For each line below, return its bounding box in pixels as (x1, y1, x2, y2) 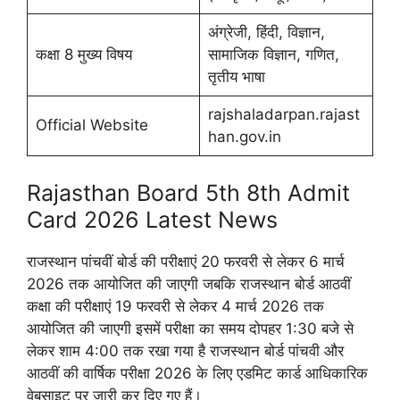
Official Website (35, 116, 148, 134)
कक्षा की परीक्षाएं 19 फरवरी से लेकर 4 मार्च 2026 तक (27, 296, 324, 315)
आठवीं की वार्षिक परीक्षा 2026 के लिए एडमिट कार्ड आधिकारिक (27, 363, 368, 382)
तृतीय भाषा (207, 68, 265, 86)
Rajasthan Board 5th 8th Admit (27, 179, 350, 206)
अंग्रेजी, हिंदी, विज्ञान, (207, 23, 325, 41)
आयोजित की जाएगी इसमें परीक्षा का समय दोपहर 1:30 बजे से (27, 319, 354, 337)
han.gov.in (207, 128, 281, 146)
